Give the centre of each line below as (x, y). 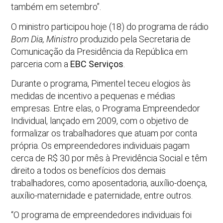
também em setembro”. (56, 7)
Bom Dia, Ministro (45, 39)
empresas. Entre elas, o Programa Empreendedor (106, 108)
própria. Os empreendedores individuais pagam (101, 145)
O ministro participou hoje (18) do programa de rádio (110, 26)
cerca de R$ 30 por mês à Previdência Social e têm (109, 158)
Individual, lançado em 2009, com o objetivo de (100, 120)
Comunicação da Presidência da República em (100, 51)
